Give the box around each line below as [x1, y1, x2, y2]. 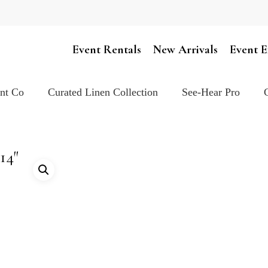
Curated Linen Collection [48, 86, 158, 99]
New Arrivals [153, 42, 218, 57]
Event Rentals [72, 42, 141, 57]
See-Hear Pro [182, 86, 240, 99]
